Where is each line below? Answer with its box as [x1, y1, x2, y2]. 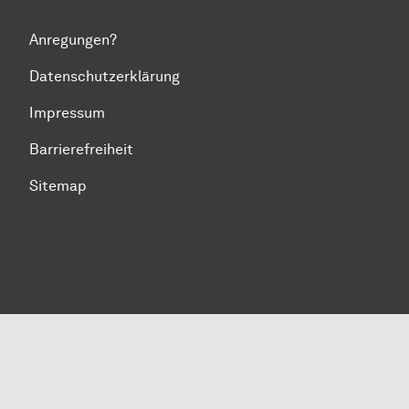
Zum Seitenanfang [14, 204, 138, 223]
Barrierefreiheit [29, 140, 133, 158]
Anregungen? [29, 30, 117, 48]
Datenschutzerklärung [29, 67, 180, 85]
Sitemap [29, 176, 87, 194]
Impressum [29, 103, 105, 121]
